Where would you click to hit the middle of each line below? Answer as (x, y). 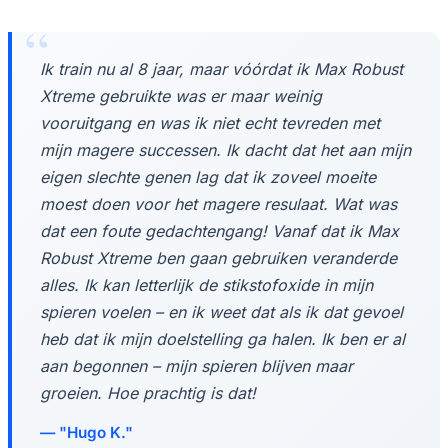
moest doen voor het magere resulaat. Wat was (218, 203)
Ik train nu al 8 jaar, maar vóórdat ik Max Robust (221, 68)
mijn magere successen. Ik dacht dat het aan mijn (225, 149)
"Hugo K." (96, 432)
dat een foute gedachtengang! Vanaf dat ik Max (219, 230)
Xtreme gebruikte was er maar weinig (181, 95)
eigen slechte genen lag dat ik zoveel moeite (208, 176)
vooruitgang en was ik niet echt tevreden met (210, 122)
